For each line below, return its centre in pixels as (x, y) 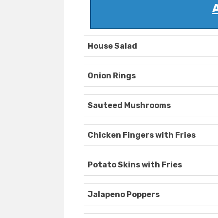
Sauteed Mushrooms (129, 106)
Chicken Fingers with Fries (142, 135)
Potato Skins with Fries (135, 165)
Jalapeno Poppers (124, 195)
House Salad (112, 46)
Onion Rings (112, 76)
